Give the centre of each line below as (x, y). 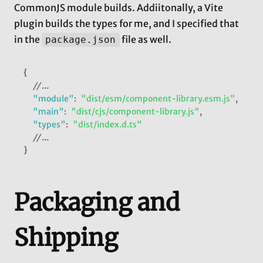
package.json (81, 40)
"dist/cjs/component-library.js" (135, 112)
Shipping (66, 238)
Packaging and (97, 203)
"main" (48, 112)
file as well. (145, 40)
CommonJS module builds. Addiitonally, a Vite (119, 8)
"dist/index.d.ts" (107, 125)
